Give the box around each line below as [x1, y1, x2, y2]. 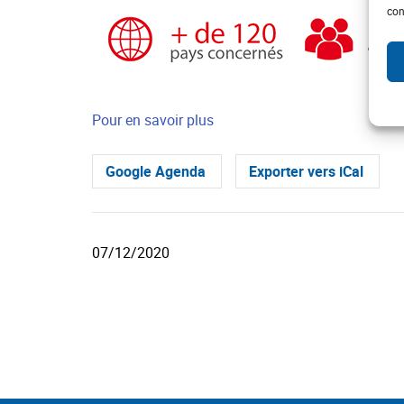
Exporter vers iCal [249, 161, 363, 182]
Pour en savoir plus [92, 110, 214, 131]
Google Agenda [106, 161, 206, 182]
